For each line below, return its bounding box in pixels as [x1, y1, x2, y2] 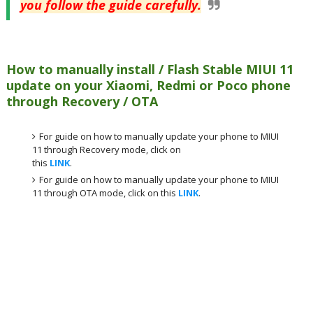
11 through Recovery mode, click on [32, 143, 182, 156]
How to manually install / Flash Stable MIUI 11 [6, 60, 293, 78]
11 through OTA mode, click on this [32, 187, 179, 199]
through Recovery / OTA [6, 92, 158, 110]
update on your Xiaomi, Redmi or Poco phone [6, 76, 291, 94]
